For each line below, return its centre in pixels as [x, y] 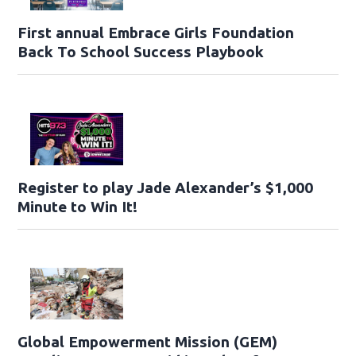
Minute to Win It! [78, 206]
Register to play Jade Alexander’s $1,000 [166, 187]
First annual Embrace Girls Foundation [156, 32]
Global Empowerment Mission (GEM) [148, 342]
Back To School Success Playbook [141, 51]
